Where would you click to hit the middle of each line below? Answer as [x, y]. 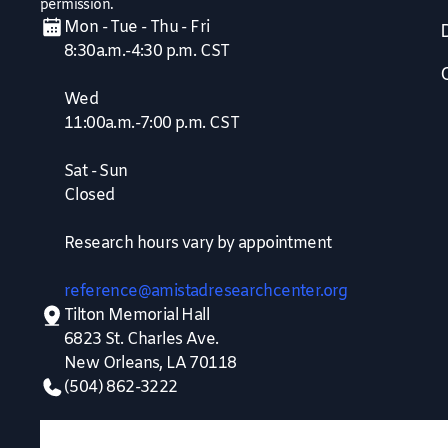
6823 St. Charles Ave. [141, 340]
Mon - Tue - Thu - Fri [137, 28]
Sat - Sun [96, 172]
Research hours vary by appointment [198, 244]
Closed [89, 196]
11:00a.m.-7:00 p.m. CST [152, 124]
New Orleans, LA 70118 [150, 364]
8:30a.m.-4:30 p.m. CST [147, 52]
